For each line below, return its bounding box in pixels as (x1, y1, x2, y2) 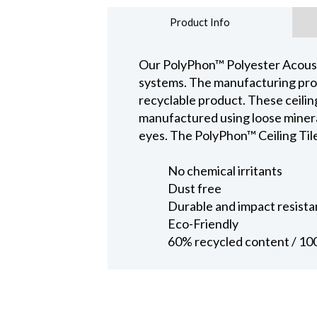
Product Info (169, 16, 230, 28)
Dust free (168, 180, 222, 196)
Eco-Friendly (168, 215, 239, 231)
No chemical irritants (168, 162, 283, 178)
